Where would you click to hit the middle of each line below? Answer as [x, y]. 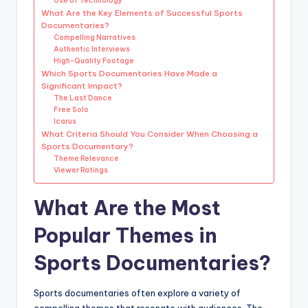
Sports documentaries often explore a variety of [137, 293]
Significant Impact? [82, 85]
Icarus [65, 121]
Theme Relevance [87, 158]
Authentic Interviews [92, 49]
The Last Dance [83, 98]
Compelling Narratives [95, 37]
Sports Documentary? [87, 146]
